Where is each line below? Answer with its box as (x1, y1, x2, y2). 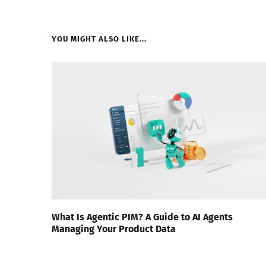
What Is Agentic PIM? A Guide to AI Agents (52, 211, 233, 223)
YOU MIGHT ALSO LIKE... (52, 34, 147, 44)
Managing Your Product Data (52, 223, 176, 235)
